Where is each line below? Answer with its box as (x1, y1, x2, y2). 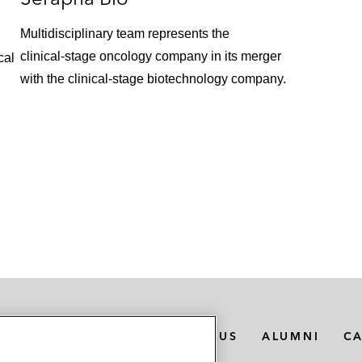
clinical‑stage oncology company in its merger (20, 49, 282, 64)
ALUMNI (261, 328, 320, 343)
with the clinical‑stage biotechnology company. (20, 72, 287, 86)
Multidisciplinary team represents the (20, 27, 230, 41)
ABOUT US (162, 328, 238, 343)
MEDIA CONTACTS (4, 328, 140, 343)
